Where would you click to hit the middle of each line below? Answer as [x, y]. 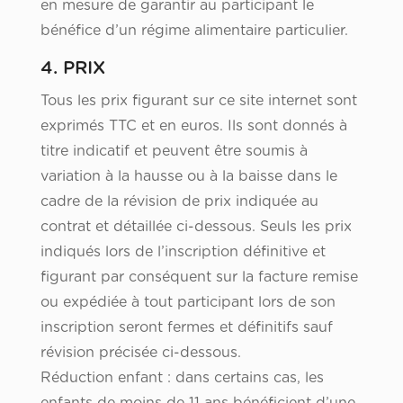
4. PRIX [72, 69]
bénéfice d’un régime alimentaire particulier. [194, 31]
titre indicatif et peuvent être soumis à [174, 152]
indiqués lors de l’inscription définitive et [183, 252]
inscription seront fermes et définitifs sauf [186, 328]
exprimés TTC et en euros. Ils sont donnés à [193, 126]
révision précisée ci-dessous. [140, 353]
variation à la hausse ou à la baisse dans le [188, 177]
